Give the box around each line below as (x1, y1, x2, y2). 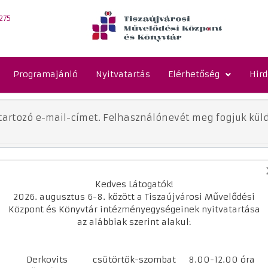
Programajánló (13, 69, 78, 80)
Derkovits (26, 254, 68, 265)
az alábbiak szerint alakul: (77, 217, 191, 227)
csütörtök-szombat (92, 254, 176, 265)
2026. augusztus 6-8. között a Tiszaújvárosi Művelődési (13, 191, 255, 202)
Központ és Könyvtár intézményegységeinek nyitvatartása (8, 204, 260, 215)
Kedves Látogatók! (95, 179, 173, 190)
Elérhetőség (168, 69, 220, 80)
